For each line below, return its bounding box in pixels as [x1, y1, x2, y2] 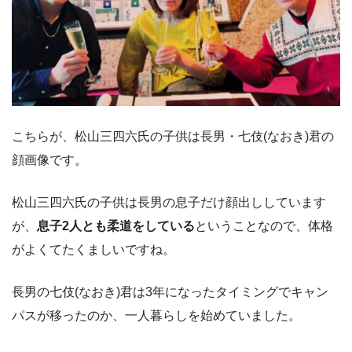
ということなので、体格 [195, 219, 333, 233]
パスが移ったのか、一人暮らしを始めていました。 [12, 309, 301, 323]
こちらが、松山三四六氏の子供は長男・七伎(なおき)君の [12, 130, 334, 144]
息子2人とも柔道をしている [37, 219, 195, 233]
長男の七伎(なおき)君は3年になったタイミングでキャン [12, 285, 328, 299]
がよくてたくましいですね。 [12, 243, 175, 257]
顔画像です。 [12, 153, 87, 167]
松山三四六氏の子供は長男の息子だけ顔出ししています [12, 196, 326, 210]
